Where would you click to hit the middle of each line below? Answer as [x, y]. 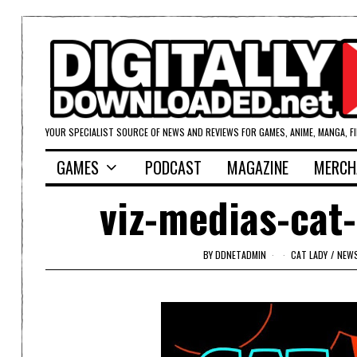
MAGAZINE [258, 168]
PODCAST [173, 168]
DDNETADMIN [240, 254]
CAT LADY [309, 254]
